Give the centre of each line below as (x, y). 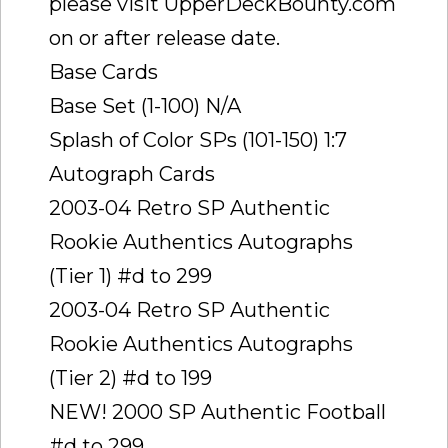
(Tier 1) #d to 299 (130, 275)
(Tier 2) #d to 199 (130, 377)
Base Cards (103, 71)
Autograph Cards (132, 173)
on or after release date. (164, 37)
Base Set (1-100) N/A (145, 105)
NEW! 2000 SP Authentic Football (217, 411)
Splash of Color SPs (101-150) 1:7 (198, 139)
